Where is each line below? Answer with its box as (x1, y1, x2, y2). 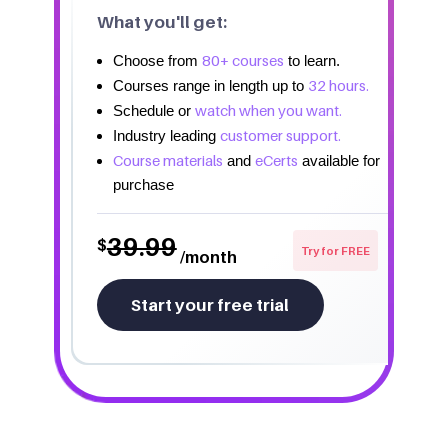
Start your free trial (131, 295, 290, 316)
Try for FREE (301, 243, 371, 258)
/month (176, 246, 237, 267)
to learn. (283, 52, 340, 71)
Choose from (112, 52, 202, 71)
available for (297, 152, 380, 171)
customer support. (219, 126, 341, 145)
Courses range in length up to (112, 77, 308, 96)
